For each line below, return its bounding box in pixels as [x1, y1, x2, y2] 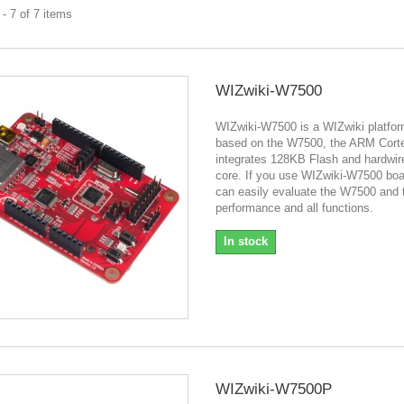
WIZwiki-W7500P [215, 380, 332, 398]
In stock [223, 234, 268, 248]
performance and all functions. [215, 200, 373, 215]
